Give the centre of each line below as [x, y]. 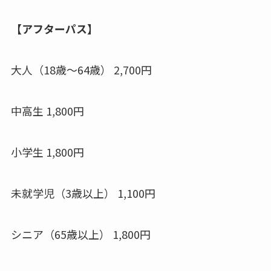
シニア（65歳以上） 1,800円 [80, 234]
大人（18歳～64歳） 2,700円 [81, 70]
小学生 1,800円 [47, 152]
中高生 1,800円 [47, 111]
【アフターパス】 [54, 29]
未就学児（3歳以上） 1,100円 [83, 193]
